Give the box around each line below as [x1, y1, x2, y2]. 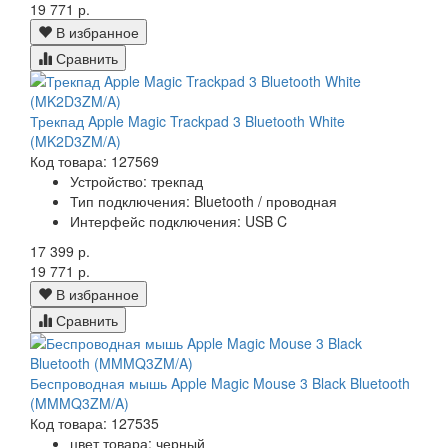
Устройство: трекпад [70, 171, 203, 192]
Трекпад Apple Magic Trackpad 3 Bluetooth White [30, 111, 345, 132]
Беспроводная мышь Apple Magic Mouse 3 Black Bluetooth [30, 373, 410, 394]
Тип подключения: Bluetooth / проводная [70, 191, 337, 212]
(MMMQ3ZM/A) [30, 393, 129, 414]
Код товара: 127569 [30, 151, 159, 172]
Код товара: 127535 [30, 413, 159, 434]
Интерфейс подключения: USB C [70, 211, 287, 232]
